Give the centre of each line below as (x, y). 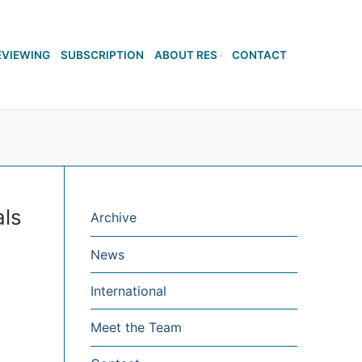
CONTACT (259, 55)
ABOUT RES (186, 55)
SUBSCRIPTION (102, 55)
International (128, 290)
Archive (114, 218)
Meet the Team (136, 328)
